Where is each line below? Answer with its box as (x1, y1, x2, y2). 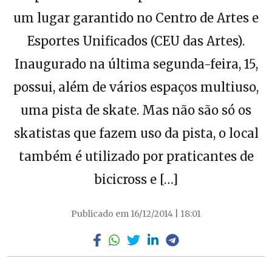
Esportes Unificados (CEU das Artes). (27, 33, 245, 49)
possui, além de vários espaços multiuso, (13, 79, 259, 95)
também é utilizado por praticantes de (18, 148, 254, 164)
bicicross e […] (94, 171, 178, 187)
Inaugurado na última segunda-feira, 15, (14, 56, 258, 72)
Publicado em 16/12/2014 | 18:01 (71, 208, 201, 219)
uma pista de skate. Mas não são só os (21, 102, 251, 118)
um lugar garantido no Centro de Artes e (13, 10, 259, 25)
